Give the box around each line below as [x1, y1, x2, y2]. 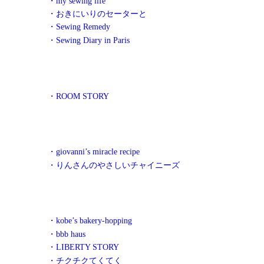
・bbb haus [48, 229, 85, 239]
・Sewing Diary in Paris [48, 35, 130, 45]
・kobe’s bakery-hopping [48, 216, 132, 226]
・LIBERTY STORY [48, 242, 119, 252]
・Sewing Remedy [48, 22, 110, 32]
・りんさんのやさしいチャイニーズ [48, 160, 180, 170]
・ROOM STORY [48, 91, 109, 101]
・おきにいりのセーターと [48, 9, 147, 19]
